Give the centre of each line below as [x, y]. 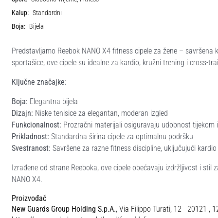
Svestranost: [31, 148]
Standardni [47, 13]
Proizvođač [29, 198]
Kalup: [20, 13]
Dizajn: [22, 113]
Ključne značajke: [39, 82]
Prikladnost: [30, 136]
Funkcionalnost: [36, 125]
